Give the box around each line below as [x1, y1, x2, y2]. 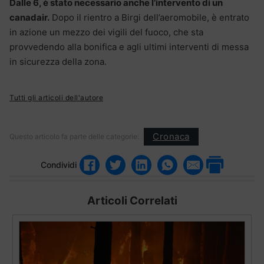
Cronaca [153, 131, 190, 143]
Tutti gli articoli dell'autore [9, 93, 103, 102]
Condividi [41, 160, 77, 170]
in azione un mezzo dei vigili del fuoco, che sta [9, 26, 203, 38]
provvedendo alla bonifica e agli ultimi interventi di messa [9, 41, 249, 52]
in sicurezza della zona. [9, 55, 107, 67]
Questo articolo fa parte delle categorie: [9, 131, 139, 141]
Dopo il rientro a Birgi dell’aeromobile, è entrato [49, 11, 249, 23]
